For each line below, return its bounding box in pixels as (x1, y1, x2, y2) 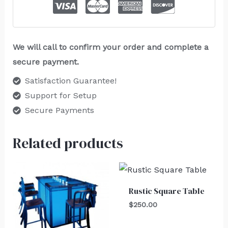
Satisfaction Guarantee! (24, 76, 117, 86)
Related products (12, 133, 123, 153)
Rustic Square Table (129, 185, 205, 196)
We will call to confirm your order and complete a (12, 42, 209, 52)
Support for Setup (24, 91, 97, 101)
